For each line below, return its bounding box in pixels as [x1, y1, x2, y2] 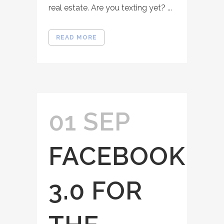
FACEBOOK [48, 141, 185, 171]
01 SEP [48, 107, 130, 136]
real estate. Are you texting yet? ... [48, 3, 172, 12]
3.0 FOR [48, 176, 142, 205]
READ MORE [56, 34, 97, 41]
